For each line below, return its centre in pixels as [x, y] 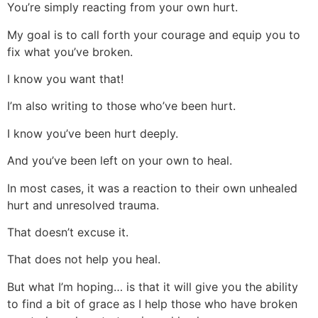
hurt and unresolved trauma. [83, 205]
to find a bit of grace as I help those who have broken [152, 303]
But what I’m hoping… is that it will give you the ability [153, 286]
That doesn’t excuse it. [68, 232]
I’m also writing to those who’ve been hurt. [121, 106]
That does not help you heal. [84, 259]
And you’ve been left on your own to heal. [120, 161]
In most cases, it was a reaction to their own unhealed [152, 188]
